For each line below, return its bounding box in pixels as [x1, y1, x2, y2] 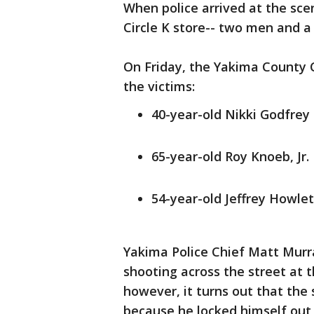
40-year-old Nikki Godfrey [151, 106, 310, 123]
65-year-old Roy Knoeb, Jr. [151, 148, 313, 165]
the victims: [123, 78, 195, 95]
